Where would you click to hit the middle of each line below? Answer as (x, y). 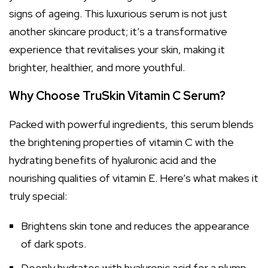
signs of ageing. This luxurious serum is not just (118, 13)
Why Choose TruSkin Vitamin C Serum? (117, 96)
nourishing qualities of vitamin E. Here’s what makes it (134, 178)
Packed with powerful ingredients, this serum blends (131, 124)
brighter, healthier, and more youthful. (97, 67)
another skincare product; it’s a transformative (118, 31)
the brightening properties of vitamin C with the (121, 142)
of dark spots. (54, 244)
